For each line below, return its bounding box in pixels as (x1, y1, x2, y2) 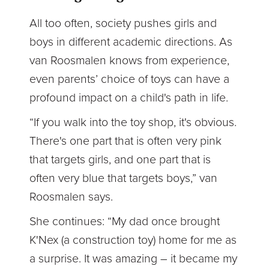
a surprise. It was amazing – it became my (29, 251, 238, 266)
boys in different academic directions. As (29, 34, 233, 49)
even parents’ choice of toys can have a (29, 71, 230, 86)
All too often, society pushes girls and (29, 16, 217, 31)
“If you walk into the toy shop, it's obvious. (29, 115, 237, 130)
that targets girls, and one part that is (29, 152, 211, 167)
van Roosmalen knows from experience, (29, 53, 230, 68)
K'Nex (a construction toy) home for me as (29, 232, 237, 247)
